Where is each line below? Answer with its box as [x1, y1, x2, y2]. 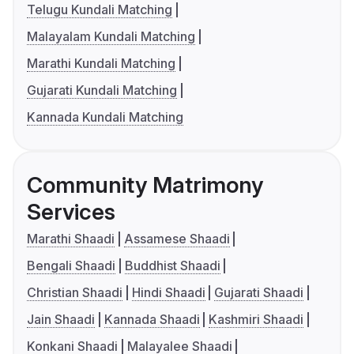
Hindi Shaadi [131, 284, 205, 301]
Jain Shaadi [27, 311, 95, 328]
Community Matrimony [27, 171, 263, 199]
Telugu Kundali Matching [27, 2, 172, 18]
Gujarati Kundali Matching [27, 82, 177, 99]
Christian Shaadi [27, 284, 122, 301]
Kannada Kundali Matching [27, 109, 183, 126]
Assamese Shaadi [123, 231, 230, 247]
